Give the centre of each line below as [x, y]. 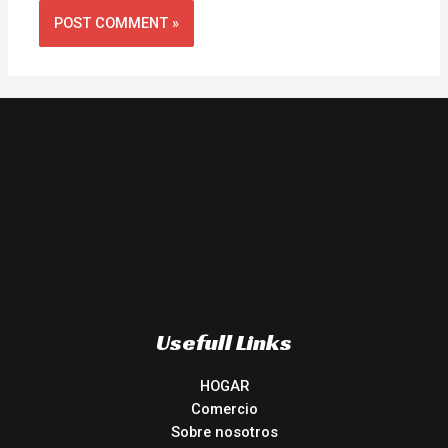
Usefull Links [224, 341]
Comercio [224, 408]
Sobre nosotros [224, 431]
